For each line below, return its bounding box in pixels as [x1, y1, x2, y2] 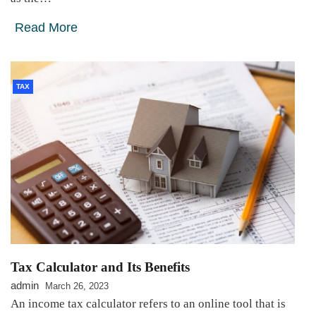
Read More [15, 20, 78, 35]
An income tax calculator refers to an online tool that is [11, 297, 286, 311]
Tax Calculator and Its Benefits [11, 260, 190, 275]
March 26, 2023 [45, 281, 109, 292]
